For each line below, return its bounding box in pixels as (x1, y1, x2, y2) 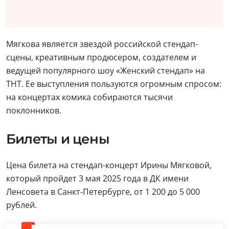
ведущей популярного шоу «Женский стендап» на (6, 64, 205, 76)
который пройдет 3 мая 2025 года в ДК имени (6, 172, 189, 184)
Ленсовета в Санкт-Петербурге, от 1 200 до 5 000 (6, 186, 200, 197)
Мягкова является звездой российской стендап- (6, 38, 198, 50)
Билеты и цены (6, 130, 109, 147)
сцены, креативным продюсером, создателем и (6, 51, 196, 63)
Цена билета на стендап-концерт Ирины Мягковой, (6, 159, 212, 171)
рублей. (6, 199, 37, 211)
